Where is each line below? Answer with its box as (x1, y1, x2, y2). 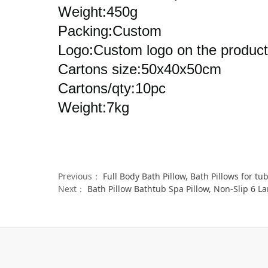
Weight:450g (58, 3, 138, 20)
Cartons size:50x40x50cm (58, 60, 221, 77)
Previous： (58, 170, 103, 182)
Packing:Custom (58, 22, 162, 39)
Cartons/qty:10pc (58, 80, 166, 96)
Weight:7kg (58, 99, 129, 115)
